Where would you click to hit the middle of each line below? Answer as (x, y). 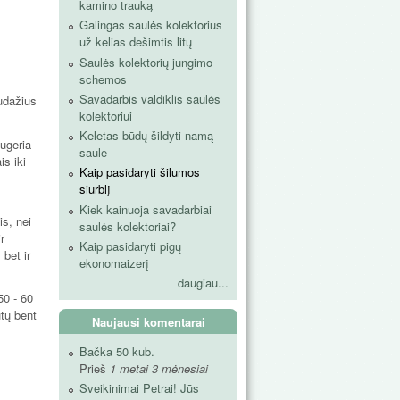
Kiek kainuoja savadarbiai (146, 209)
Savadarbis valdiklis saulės (150, 98)
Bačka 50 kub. (117, 352)
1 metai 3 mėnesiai (159, 369)
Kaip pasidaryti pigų (130, 246)
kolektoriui (106, 115)
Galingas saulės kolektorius (151, 25)
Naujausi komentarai (148, 322)
